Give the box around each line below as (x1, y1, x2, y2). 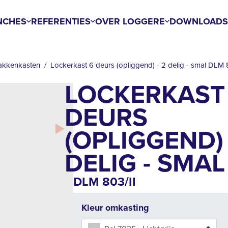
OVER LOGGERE (95, 15, 165, 28)
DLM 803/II (73, 173, 136, 191)
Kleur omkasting (81, 201, 149, 214)
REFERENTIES (31, 15, 91, 28)
